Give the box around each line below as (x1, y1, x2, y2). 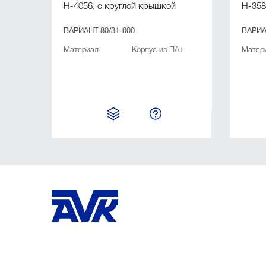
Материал (64, 41, 99, 55)
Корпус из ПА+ (132, 41, 184, 55)
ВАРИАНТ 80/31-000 (64, 22, 135, 36)
